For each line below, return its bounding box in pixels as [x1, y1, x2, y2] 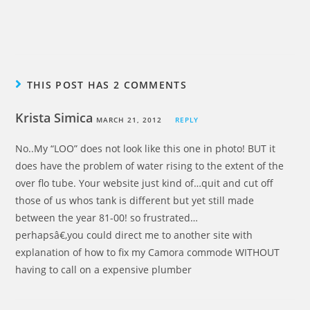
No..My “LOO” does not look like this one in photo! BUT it [15, 142, 276, 155]
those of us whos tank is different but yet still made [15, 194, 255, 207]
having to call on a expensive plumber [15, 263, 192, 276]
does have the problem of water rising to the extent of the [15, 159, 284, 172]
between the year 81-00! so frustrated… [15, 211, 199, 224]
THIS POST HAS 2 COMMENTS [26, 78, 187, 91]
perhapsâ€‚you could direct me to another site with [15, 228, 253, 241]
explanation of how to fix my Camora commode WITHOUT [15, 246, 280, 259]
